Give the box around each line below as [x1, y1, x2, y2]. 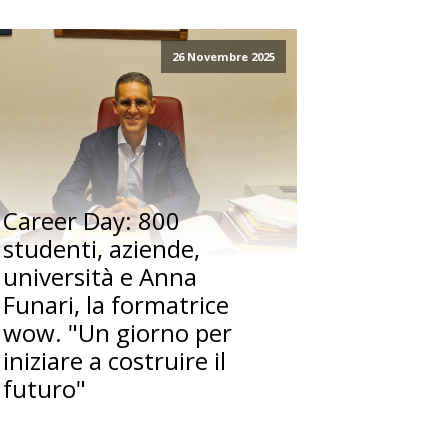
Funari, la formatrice [3, 288, 230, 322]
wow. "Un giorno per [3, 316, 233, 350]
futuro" [3, 372, 87, 406]
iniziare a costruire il [3, 344, 227, 378]
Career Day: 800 [3, 204, 181, 238]
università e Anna [3, 260, 198, 294]
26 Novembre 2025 [172, 49, 276, 65]
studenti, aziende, [3, 232, 201, 266]
